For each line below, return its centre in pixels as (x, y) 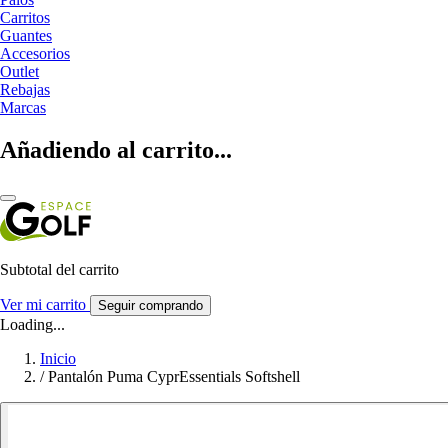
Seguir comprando (150, 305)
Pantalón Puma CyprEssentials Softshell (174, 376)
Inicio (58, 358)
